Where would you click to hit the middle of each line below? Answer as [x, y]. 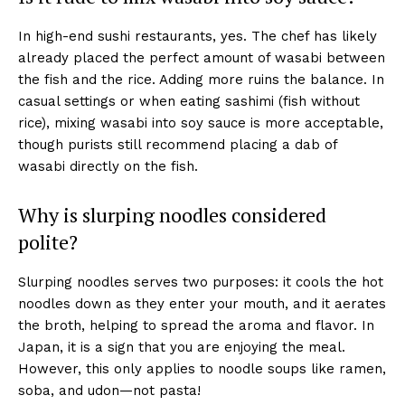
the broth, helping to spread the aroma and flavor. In [196, 325]
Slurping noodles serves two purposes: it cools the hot [201, 282]
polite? [48, 241]
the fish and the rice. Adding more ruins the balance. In [201, 79]
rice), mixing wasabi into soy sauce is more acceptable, [201, 122]
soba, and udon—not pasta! [109, 390]
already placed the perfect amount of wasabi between [202, 57]
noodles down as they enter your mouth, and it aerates [202, 303]
